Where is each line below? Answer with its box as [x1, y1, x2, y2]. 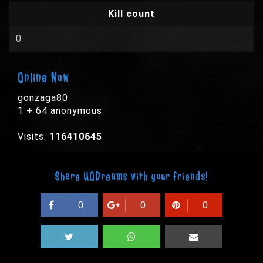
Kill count [108, 8, 155, 19]
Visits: [18, 131, 49, 142]
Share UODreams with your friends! [55, 168, 208, 184]
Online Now [18, 69, 69, 86]
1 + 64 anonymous [18, 105, 102, 116]
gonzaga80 [18, 92, 68, 103]
